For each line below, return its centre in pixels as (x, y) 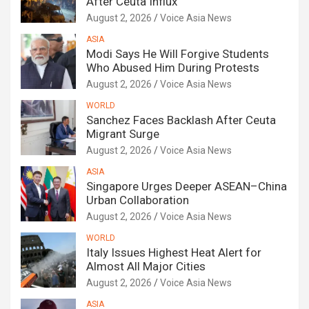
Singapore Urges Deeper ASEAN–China (187, 187)
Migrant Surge (123, 134)
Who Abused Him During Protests (173, 68)
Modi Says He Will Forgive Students (178, 54)
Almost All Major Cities (146, 267)
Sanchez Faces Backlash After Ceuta (181, 120)
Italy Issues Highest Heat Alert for (174, 253)
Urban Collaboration (138, 200)
